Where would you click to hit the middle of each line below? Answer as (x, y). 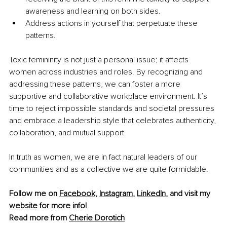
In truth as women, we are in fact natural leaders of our (104, 157)
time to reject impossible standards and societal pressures (113, 108)
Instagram (116, 193)
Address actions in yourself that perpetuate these (112, 23)
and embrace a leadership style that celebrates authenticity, (113, 120)
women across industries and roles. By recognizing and (107, 72)
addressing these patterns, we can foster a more (96, 84)
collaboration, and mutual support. (68, 133)
